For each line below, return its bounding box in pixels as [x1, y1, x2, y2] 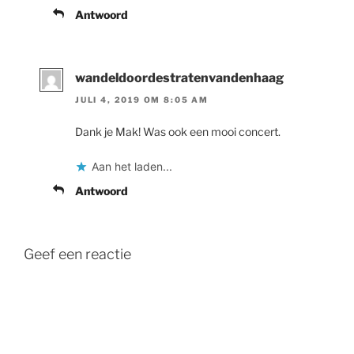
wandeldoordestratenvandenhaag [75, 70, 284, 85]
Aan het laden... [92, 160, 172, 174]
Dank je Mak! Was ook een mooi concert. [75, 125, 281, 139]
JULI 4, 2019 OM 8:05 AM [75, 95, 209, 105]
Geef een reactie [24, 246, 131, 263]
